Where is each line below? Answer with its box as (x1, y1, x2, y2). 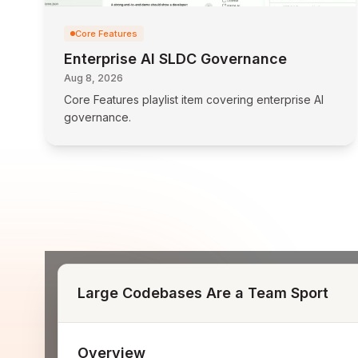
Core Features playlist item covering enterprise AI (64, 93, 324, 106)
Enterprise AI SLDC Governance (64, 50, 287, 67)
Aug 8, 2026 (64, 72, 123, 84)
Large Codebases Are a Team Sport (78, 284, 328, 301)
